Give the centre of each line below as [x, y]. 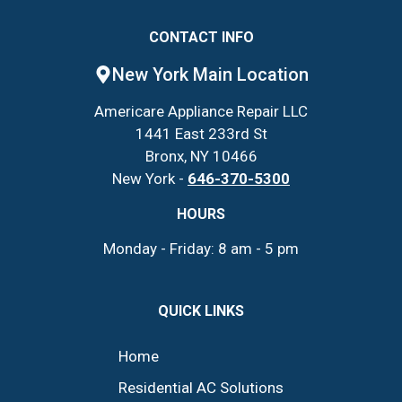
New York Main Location [210, 74]
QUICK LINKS [201, 310]
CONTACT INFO [201, 37]
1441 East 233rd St [201, 133]
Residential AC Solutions [201, 387]
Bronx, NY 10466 [201, 156]
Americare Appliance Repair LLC [201, 111]
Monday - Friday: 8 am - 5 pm [201, 248]
